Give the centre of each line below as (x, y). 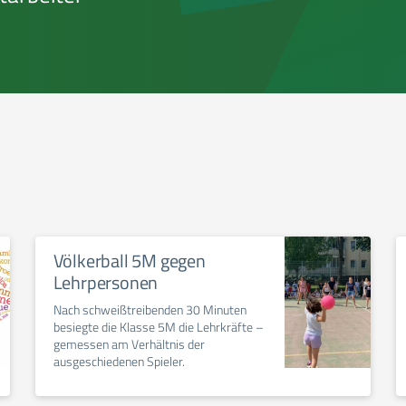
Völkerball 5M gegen (129, 261)
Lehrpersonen (106, 282)
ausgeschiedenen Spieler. (119, 361)
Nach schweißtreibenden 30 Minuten (150, 309)
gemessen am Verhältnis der (129, 344)
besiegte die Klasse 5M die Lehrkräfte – (158, 327)
